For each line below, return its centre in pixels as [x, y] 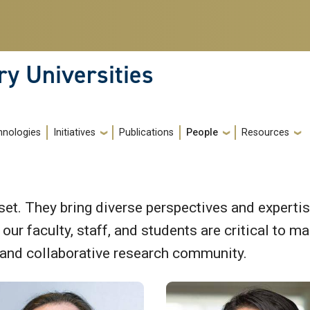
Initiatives [74, 133]
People [202, 133]
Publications [146, 133]
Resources [265, 133]
